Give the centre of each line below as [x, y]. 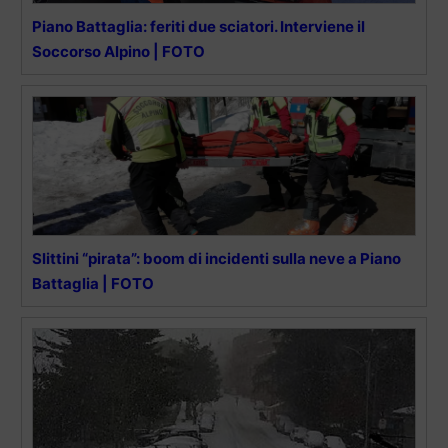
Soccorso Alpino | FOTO [118, 51]
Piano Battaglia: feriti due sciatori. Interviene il [198, 26]
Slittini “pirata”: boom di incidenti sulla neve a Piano [216, 258]
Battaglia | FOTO [93, 283]
